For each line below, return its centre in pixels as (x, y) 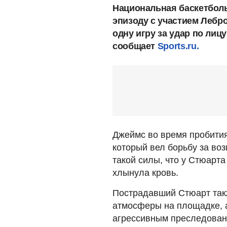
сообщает (135, 46)
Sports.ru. (178, 46)
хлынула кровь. (145, 173)
